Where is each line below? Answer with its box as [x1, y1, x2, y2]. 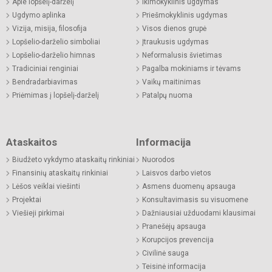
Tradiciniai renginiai [12, 64, 78, 73]
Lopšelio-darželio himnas [12, 51, 95, 60]
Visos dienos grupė [142, 24, 206, 33]
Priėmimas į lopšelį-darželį [12, 91, 99, 100]
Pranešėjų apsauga [142, 222, 206, 231]
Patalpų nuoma [142, 91, 192, 100]
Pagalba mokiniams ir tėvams [142, 64, 241, 73]
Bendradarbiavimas [12, 78, 78, 87]
